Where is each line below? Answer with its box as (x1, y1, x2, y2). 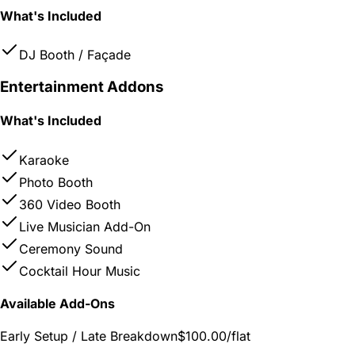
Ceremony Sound (19, 240, 123, 257)
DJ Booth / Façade (19, 47, 131, 63)
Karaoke (19, 151, 69, 168)
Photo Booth (19, 174, 93, 190)
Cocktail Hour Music (19, 262, 140, 279)
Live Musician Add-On (19, 218, 151, 235)
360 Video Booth (19, 196, 120, 212)
